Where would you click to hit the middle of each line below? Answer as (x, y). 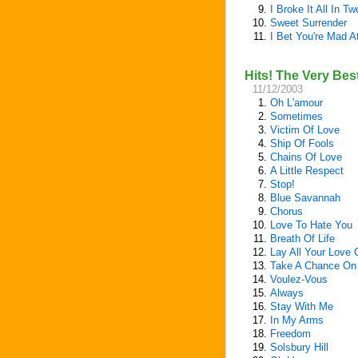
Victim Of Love (305, 130)
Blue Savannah (305, 198)
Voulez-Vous (299, 279)
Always (287, 293)
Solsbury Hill (299, 347)
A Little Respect (307, 171)
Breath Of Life (302, 239)
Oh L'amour (296, 103)
